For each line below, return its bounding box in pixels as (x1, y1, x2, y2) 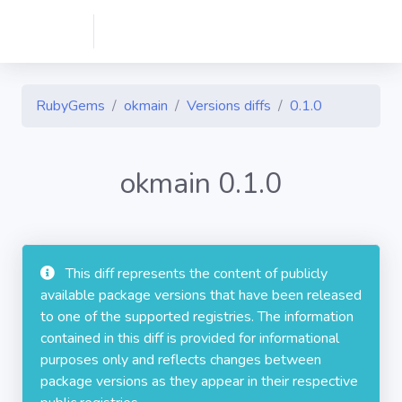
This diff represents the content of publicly (66, 264, 328, 284)
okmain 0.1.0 (120, 164, 282, 203)
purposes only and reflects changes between (40, 350, 321, 370)
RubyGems (36, 96, 105, 116)
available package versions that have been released (40, 285, 362, 305)
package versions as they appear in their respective (40, 371, 358, 391)
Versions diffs (187, 96, 271, 116)
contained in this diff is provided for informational (40, 328, 339, 348)
